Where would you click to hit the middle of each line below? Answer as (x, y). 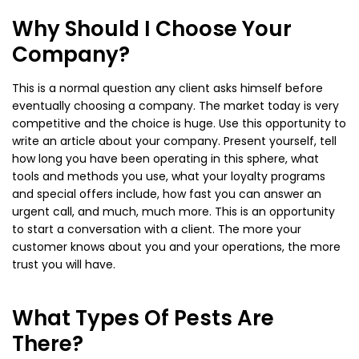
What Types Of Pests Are (143, 319)
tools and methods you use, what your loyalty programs (169, 177)
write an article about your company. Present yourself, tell (174, 141)
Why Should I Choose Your (152, 29)
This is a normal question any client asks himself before (167, 89)
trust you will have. (64, 265)
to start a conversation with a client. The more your (157, 230)
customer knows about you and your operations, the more (176, 247)
